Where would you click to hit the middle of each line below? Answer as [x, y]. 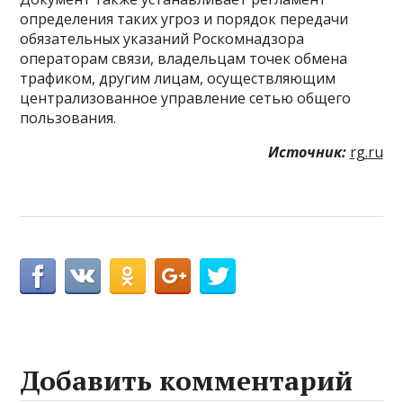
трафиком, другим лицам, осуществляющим [178, 78]
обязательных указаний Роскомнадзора [162, 38]
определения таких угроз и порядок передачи [184, 18]
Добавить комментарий [187, 380]
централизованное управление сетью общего [186, 98]
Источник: [307, 152]
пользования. [68, 117]
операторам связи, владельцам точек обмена [184, 58]
